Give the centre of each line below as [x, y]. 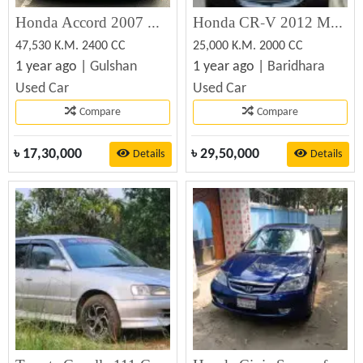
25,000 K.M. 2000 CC [248, 46]
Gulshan [113, 67]
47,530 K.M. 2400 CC [70, 46]
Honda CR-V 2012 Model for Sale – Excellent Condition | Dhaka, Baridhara [337, 23]
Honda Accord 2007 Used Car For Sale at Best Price [154, 23]
